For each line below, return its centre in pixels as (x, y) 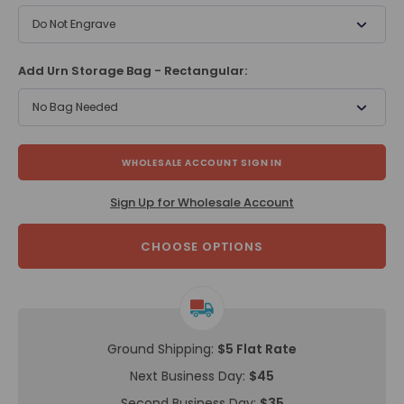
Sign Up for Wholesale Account (202, 203)
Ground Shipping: (161, 349)
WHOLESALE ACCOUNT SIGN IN (202, 163)
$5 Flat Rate (257, 349)
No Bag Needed (75, 107)
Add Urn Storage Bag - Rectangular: (133, 71)
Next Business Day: (188, 376)
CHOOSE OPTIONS (202, 247)
